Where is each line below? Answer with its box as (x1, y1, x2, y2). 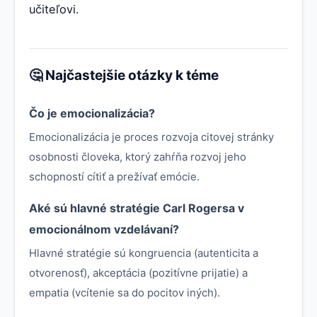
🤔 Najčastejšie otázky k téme (29, 67, 219, 83)
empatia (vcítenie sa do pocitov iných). (29, 285, 220, 299)
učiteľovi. (29, 1, 79, 16)
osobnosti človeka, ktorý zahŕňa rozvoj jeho (29, 149, 246, 163)
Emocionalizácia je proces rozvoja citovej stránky (29, 129, 274, 144)
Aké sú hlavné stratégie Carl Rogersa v (29, 200, 244, 215)
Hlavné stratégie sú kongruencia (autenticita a (29, 246, 258, 260)
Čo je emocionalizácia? (29, 105, 155, 120)
